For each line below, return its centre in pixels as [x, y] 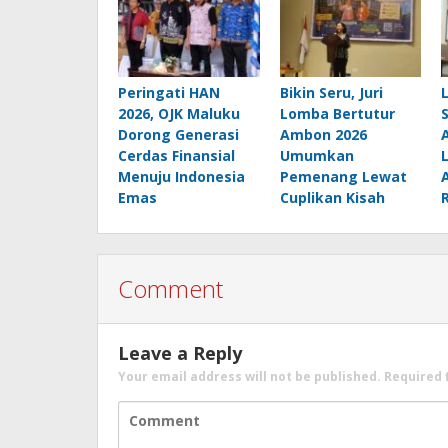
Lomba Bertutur [337, 113]
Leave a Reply [180, 352]
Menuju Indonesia [181, 176]
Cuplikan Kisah [332, 197]
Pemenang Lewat [343, 176]
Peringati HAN [169, 92]
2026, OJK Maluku [179, 113]
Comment [170, 288]
